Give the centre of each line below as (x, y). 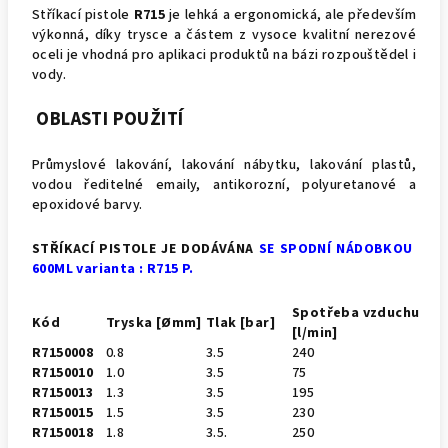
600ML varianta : (89, 269)
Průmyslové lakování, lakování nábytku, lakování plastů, (224, 165)
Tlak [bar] (240, 323)
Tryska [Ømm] (154, 323)
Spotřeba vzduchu (356, 313)
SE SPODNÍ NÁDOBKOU (337, 249)
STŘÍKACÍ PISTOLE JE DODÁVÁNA (145, 249)
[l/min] (315, 333)
